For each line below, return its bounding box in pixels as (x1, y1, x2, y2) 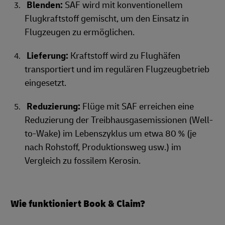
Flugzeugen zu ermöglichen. (25, 27, 135, 38)
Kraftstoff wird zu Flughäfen (70, 50, 180, 62)
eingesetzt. (25, 77, 66, 89)
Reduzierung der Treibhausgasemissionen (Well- (25, 115, 213, 126)
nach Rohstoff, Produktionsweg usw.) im (25, 142, 181, 153)
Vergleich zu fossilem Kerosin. (25, 155, 141, 167)
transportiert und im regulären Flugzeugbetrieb (25, 64, 209, 75)
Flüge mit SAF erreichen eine (82, 101, 194, 113)
